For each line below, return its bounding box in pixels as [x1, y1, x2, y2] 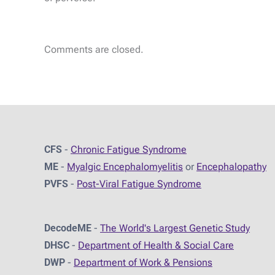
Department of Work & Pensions [74, 257, 212, 269]
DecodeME [44, 222, 91, 234]
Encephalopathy [196, 161, 266, 173]
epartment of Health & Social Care [85, 239, 234, 252]
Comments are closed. [44, 44, 144, 56]
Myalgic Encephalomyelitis [67, 161, 183, 173]
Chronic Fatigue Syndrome [71, 144, 187, 156]
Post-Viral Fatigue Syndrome [77, 178, 201, 190]
